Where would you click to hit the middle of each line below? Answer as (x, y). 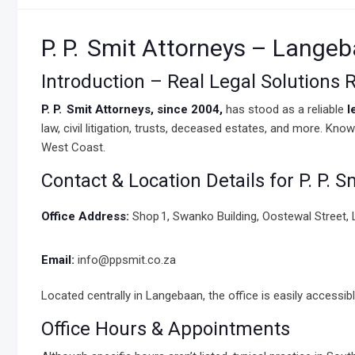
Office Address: (85, 216)
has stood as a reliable (285, 109)
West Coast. (73, 147)
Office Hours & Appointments (166, 329)
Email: (58, 260)
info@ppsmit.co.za (125, 260)
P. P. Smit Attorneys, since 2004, (132, 109)
